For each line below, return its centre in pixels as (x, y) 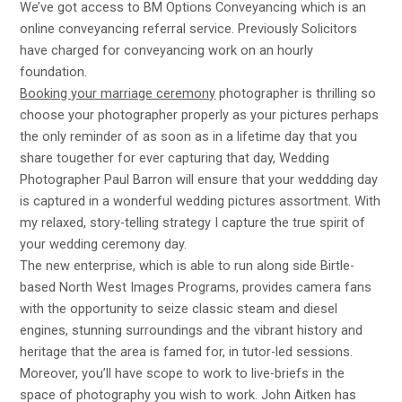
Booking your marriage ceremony (118, 93)
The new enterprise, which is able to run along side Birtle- (188, 265)
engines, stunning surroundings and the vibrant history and (192, 330)
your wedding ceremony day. (104, 244)
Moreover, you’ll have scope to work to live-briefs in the (183, 373)
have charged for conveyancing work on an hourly (167, 50)
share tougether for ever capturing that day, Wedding (175, 157)
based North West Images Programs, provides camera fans (196, 287)
